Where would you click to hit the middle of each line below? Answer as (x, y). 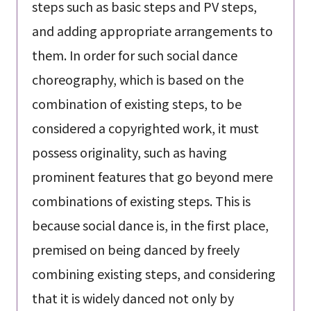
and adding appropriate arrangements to (152, 31)
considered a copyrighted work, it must (145, 128)
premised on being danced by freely (135, 250)
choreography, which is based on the (137, 79)
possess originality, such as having (129, 152)
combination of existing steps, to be (136, 104)
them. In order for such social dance (134, 55)
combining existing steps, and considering (153, 274)
